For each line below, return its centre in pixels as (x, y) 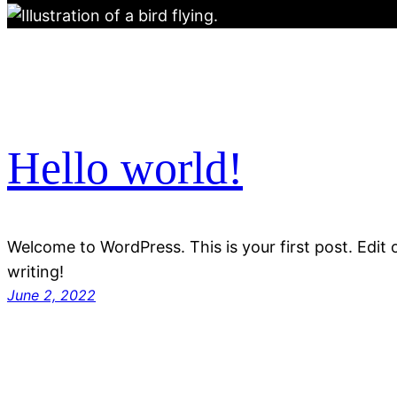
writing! (35, 271)
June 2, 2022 (51, 295)
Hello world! (125, 168)
